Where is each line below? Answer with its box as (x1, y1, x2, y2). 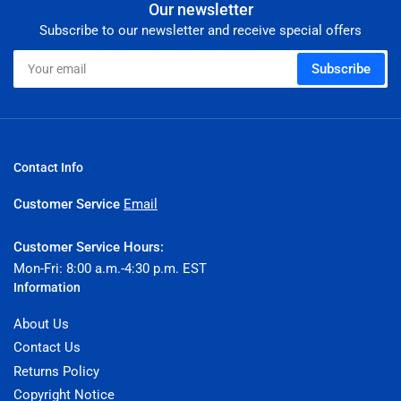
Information (13, 279, 81, 294)
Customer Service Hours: (13, 238, 164, 255)
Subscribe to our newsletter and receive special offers (39, 21, 362, 38)
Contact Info (13, 159, 83, 175)
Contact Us (13, 339, 81, 356)
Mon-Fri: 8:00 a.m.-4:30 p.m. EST (13, 260, 207, 277)
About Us (13, 315, 69, 332)
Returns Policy (13, 363, 99, 380)
